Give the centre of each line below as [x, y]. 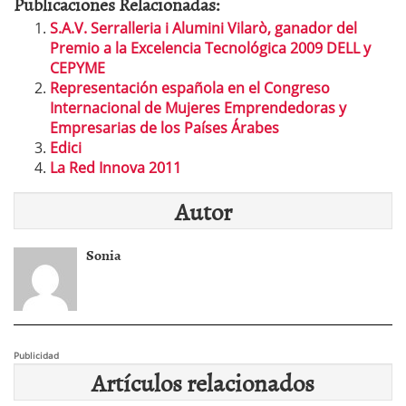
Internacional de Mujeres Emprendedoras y [198, 108]
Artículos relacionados [203, 382]
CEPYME [77, 68]
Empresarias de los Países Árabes [164, 128]
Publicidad [36, 355]
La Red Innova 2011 [116, 168]
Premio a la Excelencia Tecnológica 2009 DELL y [210, 48]
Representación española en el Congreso [190, 88]
